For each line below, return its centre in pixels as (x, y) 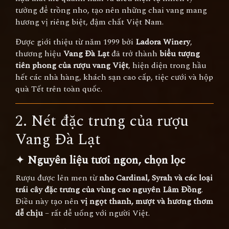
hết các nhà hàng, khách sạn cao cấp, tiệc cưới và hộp (114, 77)
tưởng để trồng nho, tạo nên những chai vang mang (111, 10)
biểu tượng (180, 54)
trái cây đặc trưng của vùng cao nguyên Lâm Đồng (108, 190)
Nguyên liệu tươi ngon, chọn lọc (106, 160)
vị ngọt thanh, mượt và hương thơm (147, 201)
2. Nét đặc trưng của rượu (102, 121)
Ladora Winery (163, 42)
